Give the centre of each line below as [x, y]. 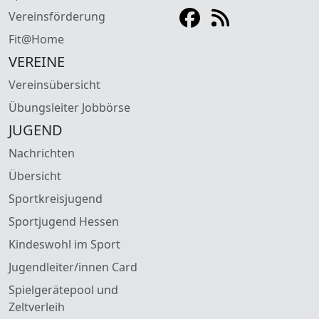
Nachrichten [42, 153]
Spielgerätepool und [63, 289]
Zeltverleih [37, 307]
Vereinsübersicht [54, 84]
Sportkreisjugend [56, 198]
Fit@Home [36, 39]
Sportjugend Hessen [64, 221]
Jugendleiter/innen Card [73, 267]
